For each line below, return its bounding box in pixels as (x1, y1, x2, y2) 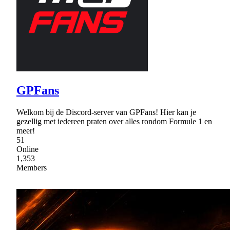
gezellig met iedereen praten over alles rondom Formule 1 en (16, 117, 212, 126)
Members (16, 163, 47, 172)
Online (16, 145, 39, 154)
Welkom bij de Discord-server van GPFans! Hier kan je (16, 108, 196, 117)
